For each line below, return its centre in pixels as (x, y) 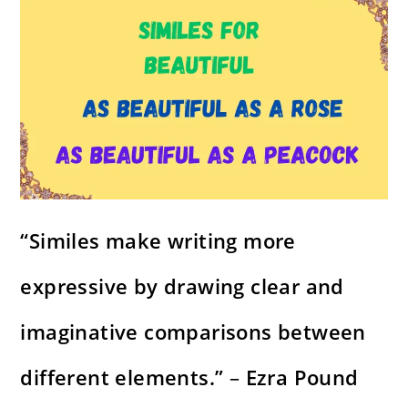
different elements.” (122, 377)
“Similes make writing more (158, 241)
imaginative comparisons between (193, 332)
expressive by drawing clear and (182, 286)
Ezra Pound (302, 377)
